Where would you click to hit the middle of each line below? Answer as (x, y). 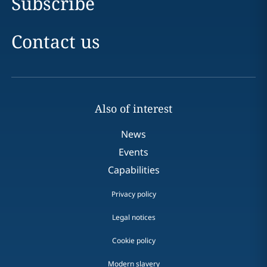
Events (133, 152)
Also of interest (133, 108)
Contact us (55, 41)
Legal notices (133, 217)
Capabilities (133, 170)
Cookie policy (133, 240)
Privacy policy (133, 194)
